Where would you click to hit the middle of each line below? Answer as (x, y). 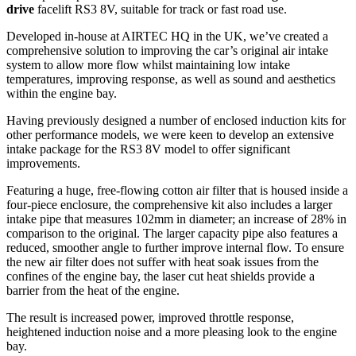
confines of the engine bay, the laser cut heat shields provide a (161, 277)
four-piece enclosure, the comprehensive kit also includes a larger (169, 205)
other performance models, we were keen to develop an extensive (170, 135)
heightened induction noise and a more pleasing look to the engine (172, 332)
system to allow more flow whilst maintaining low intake (148, 65)
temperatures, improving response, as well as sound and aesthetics (171, 79)
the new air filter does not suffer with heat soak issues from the (163, 262)
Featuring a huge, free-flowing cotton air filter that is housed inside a (177, 191)
